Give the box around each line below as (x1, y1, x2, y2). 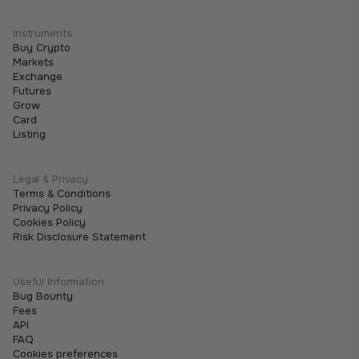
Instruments (13, 26, 72, 40)
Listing (13, 127, 46, 141)
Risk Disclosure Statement (13, 229, 146, 244)
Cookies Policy (13, 215, 86, 229)
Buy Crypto (13, 40, 71, 54)
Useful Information (13, 274, 104, 288)
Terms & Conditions (13, 186, 111, 200)
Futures (13, 83, 51, 98)
